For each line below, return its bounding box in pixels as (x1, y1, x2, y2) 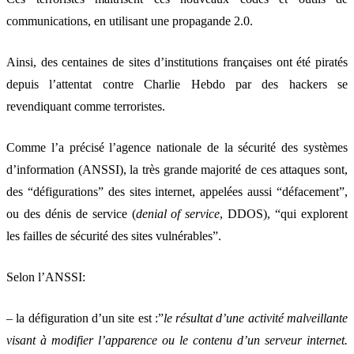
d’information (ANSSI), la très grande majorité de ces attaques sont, (6, 162, 348, 176)
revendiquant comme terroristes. (6, 99, 165, 113)
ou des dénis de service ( (6, 206, 136, 220)
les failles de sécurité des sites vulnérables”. (6, 228, 221, 243)
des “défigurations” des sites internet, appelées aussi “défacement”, (6, 184, 348, 198)
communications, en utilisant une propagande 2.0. (6, 13, 253, 28)
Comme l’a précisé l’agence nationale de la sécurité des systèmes (6, 140, 348, 154)
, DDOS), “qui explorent (220, 206, 348, 220)
